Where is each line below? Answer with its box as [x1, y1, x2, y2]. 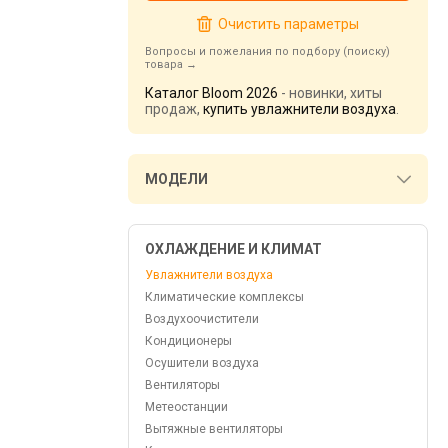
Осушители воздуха [145, 356, 259, 370]
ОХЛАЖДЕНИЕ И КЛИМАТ [145, 241, 322, 257]
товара [145, 58, 183, 71]
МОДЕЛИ [145, 171, 208, 187]
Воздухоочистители [145, 312, 259, 326]
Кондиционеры [145, 334, 232, 348]
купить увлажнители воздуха [203, 101, 396, 117]
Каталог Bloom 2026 [145, 85, 278, 101]
